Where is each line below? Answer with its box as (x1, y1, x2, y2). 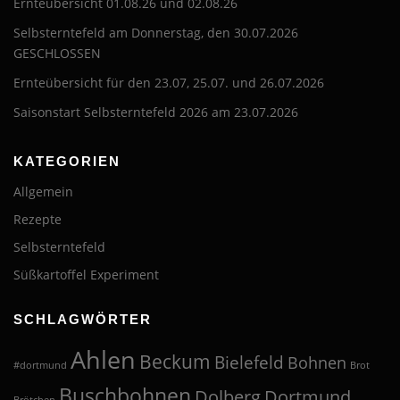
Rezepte (13, 210, 62, 228)
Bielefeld (214, 350, 284, 374)
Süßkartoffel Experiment (13, 265, 159, 283)
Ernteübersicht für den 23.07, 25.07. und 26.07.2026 (13, 73, 324, 91)
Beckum (139, 348, 211, 374)
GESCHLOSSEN (13, 44, 101, 62)
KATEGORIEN (13, 153, 121, 169)
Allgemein (13, 182, 73, 200)
